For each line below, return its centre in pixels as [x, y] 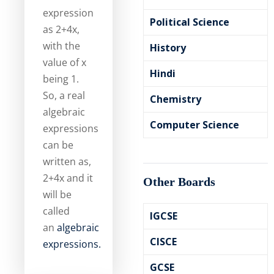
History [168, 48]
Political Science [190, 22]
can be [58, 145]
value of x [65, 62]
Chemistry [176, 99]
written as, [67, 161]
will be [57, 194]
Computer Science [194, 125]
